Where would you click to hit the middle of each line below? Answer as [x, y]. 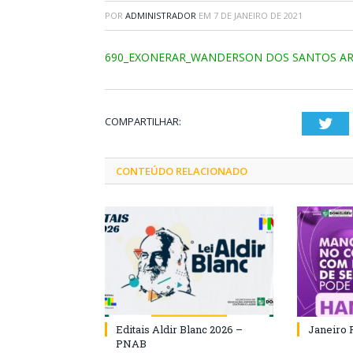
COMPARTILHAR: [143, 121]
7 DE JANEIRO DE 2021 [258, 15]
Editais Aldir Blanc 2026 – [179, 329]
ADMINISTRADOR [161, 15]
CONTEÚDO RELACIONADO [182, 171]
